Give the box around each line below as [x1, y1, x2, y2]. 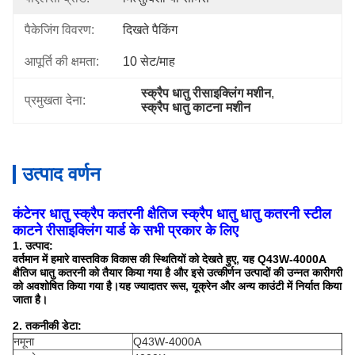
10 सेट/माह [123, 55, 175, 68]
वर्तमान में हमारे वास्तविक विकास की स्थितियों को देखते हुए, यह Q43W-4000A [13, 253, 326, 265]
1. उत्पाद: [13, 239, 53, 252]
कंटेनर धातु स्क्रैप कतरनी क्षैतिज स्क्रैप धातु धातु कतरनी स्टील [13, 206, 331, 222]
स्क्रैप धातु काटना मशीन [141, 101, 251, 114]
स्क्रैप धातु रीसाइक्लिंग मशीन [141, 86, 272, 100]
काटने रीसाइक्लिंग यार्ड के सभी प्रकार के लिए [13, 223, 239, 239]
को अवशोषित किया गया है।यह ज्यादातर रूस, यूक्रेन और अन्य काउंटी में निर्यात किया [13, 280, 342, 292]
